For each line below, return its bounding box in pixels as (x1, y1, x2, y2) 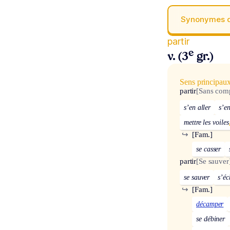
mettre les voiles (184, 118, 229, 126)
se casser (196, 145, 221, 153)
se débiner (196, 215, 225, 223)
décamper (196, 200, 224, 208)
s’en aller (184, 103, 211, 111)
